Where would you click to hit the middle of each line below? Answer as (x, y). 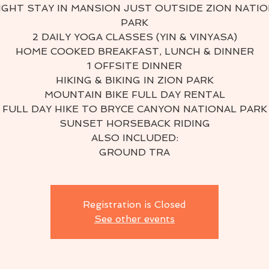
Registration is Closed (134, 204)
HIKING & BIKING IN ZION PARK (134, 80)
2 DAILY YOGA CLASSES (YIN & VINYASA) (134, 37)
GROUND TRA (134, 152)
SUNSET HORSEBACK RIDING (134, 123)
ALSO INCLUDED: (134, 138)
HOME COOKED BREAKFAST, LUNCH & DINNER (134, 51)
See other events (134, 219)
